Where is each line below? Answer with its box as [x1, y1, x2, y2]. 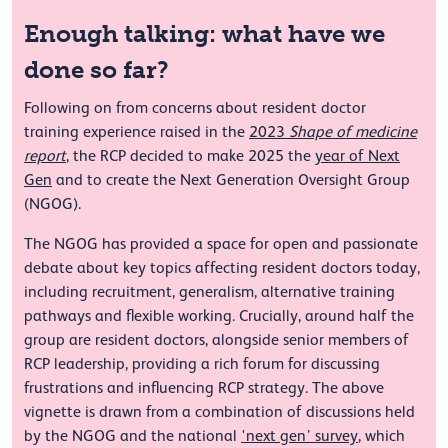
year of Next [315, 146, 400, 165]
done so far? [24, 54, 175, 84]
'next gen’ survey [241, 426, 358, 445]
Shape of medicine [289, 122, 417, 141]
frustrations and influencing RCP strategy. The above [24, 378, 384, 397]
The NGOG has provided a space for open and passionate [24, 234, 418, 253]
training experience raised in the [24, 122, 249, 141]
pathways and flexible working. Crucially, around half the [24, 306, 414, 325]
